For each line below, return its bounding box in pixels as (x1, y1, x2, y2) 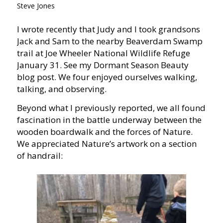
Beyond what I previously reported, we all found (16, 102, 206, 114)
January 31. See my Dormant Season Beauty (16, 59, 189, 71)
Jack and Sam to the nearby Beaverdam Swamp (16, 35, 203, 47)
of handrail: (16, 150, 63, 162)
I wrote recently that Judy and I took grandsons (16, 23, 200, 35)
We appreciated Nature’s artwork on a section (16, 138, 197, 150)
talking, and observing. (16, 83, 107, 95)
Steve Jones (16, 1, 55, 11)
